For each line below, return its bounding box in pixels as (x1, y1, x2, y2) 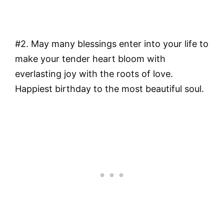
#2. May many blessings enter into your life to (15, 38, 208, 49)
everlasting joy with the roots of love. (15, 68, 173, 79)
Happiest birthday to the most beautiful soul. (15, 83, 204, 94)
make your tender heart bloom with (15, 53, 165, 64)
